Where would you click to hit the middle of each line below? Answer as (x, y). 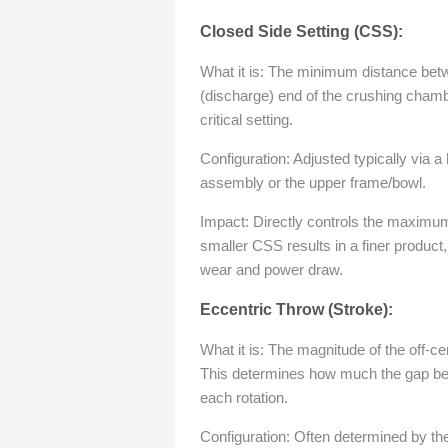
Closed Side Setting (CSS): (301, 31)
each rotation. (244, 397)
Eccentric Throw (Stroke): (296, 309)
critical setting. (246, 119)
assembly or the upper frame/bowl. (313, 182)
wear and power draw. (271, 269)
